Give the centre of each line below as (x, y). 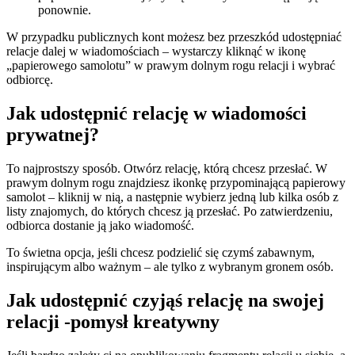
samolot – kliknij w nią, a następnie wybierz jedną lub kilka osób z (172, 197)
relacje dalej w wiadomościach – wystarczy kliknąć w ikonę (156, 51)
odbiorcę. (30, 79)
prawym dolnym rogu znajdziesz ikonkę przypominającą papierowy (176, 182)
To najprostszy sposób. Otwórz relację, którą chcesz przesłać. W (167, 168)
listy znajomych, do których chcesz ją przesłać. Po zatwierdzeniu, (170, 211)
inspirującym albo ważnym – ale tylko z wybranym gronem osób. (170, 266)
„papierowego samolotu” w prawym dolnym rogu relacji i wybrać (171, 65)
